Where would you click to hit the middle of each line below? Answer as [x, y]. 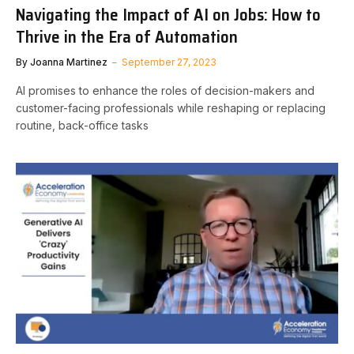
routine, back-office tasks [82, 125]
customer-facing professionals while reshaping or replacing [171, 108]
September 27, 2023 [169, 62]
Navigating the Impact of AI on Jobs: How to [168, 15]
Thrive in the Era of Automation [127, 37]
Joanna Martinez [69, 62]
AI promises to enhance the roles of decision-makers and [165, 90]
